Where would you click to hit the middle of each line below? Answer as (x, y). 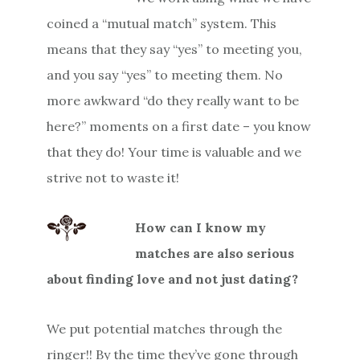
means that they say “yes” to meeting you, (175, 49)
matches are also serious (215, 253)
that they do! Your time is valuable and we (174, 151)
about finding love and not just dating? (173, 278)
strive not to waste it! (113, 177)
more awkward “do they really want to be (173, 100)
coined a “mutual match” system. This (162, 23)
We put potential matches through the (165, 328)
